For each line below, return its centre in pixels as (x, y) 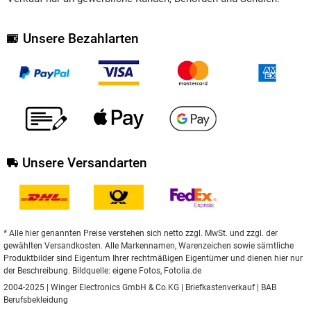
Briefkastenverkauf (220, 288)
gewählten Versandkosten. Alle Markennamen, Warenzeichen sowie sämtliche (149, 245)
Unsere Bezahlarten (81, 38)
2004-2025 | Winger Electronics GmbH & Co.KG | (94, 288)
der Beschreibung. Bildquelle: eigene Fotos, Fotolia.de (102, 270)
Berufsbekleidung (36, 300)
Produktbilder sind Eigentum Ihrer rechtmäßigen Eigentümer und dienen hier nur (153, 258)
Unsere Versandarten (84, 162)
